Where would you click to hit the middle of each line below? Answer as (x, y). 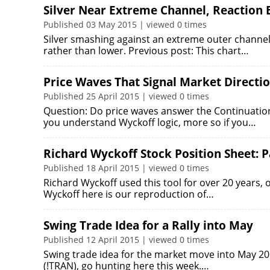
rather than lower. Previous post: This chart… (146, 51)
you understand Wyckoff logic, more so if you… (150, 122)
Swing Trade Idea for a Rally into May (148, 225)
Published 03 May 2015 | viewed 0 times (125, 24)
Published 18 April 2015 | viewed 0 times (126, 168)
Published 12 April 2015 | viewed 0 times (126, 240)
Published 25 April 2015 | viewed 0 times (126, 96)
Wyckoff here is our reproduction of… (129, 194)
